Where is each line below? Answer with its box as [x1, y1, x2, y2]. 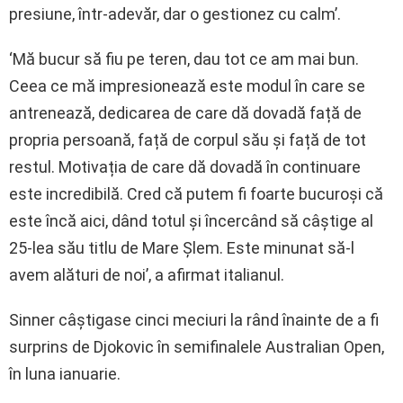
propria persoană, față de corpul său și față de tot [9, 130, 366, 150]
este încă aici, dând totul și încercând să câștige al [9, 211, 373, 231]
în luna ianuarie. [9, 364, 121, 384]
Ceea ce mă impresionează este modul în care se [9, 76, 365, 96]
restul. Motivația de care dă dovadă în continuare [9, 157, 361, 177]
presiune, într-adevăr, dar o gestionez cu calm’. [9, 4, 341, 24]
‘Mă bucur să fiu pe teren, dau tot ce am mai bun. [9, 49, 359, 69]
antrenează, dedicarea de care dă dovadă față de [9, 103, 362, 123]
